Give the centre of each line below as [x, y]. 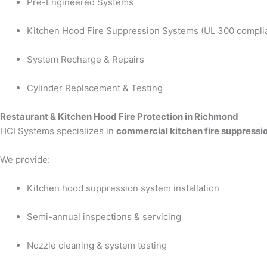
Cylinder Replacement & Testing [95, 88]
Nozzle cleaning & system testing [97, 246]
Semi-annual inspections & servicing [104, 217]
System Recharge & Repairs [86, 60]
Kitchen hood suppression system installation [123, 188]
